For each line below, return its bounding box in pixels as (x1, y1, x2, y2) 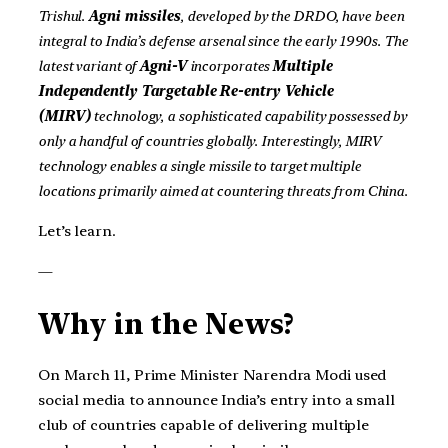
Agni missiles (88, 7, 180, 26)
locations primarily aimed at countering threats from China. (38, 182, 409, 201)
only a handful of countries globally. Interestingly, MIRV (38, 132, 382, 151)
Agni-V (139, 57, 187, 76)
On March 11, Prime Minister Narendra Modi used (38, 366, 387, 385)
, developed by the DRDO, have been (179, 7, 404, 26)
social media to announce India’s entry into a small (38, 391, 395, 410)
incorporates (186, 57, 273, 76)
